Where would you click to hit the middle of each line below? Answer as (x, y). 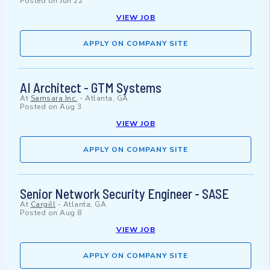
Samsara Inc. (54, 99)
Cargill (43, 205)
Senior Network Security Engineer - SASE (124, 194)
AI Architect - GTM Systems (91, 88)
